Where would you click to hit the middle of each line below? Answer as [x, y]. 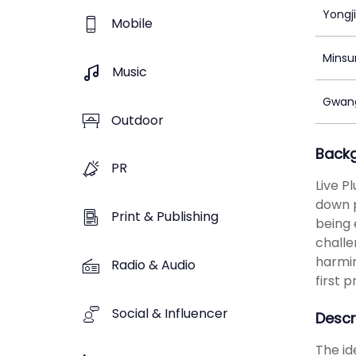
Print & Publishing [165, 217]
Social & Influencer [170, 313]
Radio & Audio [153, 265]
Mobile [132, 24]
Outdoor [137, 120]
